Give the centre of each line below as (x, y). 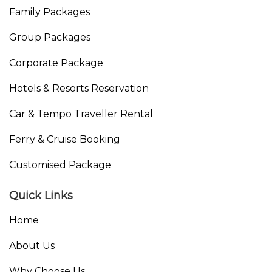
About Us (32, 245)
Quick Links (41, 195)
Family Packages (49, 12)
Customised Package (60, 165)
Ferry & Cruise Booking (65, 139)
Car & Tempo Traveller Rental (81, 114)
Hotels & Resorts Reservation (79, 88)
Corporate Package (56, 63)
